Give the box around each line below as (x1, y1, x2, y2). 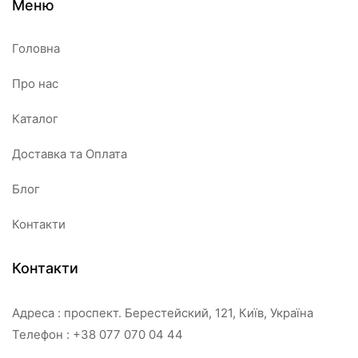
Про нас (12, 76, 58, 92)
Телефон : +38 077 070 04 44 (12, 327, 183, 343)
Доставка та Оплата (12, 146, 127, 162)
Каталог (12, 111, 58, 127)
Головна (12, 41, 60, 57)
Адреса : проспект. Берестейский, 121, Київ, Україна (12, 305, 313, 321)
